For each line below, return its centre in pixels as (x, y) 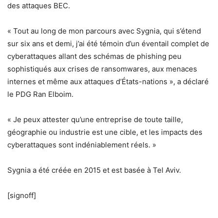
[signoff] (22, 196)
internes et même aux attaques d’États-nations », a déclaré (108, 82)
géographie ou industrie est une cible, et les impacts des (105, 132)
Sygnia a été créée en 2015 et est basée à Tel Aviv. (94, 170)
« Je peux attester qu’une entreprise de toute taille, (95, 120)
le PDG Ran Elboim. (40, 94)
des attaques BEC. (39, 6)
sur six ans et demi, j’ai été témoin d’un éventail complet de (108, 44)
